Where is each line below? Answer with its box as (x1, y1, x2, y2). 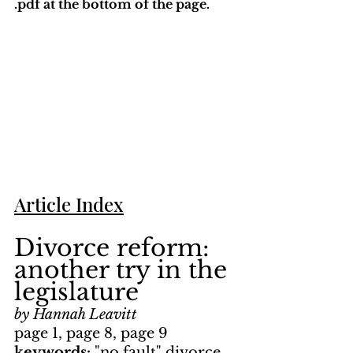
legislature (14, 277, 139, 307)
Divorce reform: (14, 233, 217, 263)
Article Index (14, 191, 124, 217)
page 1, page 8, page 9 (14, 325, 168, 343)
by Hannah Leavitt (14, 306, 137, 324)
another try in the (14, 255, 234, 285)
